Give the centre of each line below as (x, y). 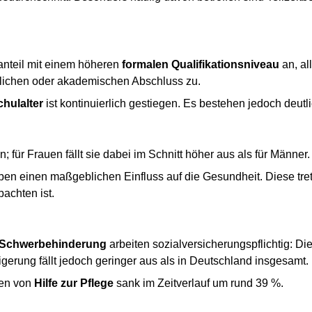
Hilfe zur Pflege (73, 283)
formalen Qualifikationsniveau (200, 64)
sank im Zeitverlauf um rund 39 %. (198, 283)
